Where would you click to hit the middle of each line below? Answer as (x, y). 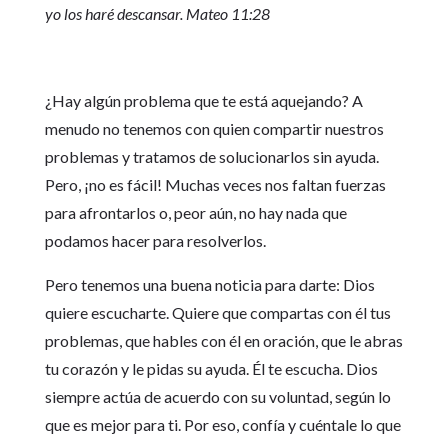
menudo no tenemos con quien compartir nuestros (214, 128)
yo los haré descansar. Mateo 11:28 (157, 13)
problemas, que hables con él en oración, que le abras (223, 340)
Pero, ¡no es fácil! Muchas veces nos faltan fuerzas (215, 184)
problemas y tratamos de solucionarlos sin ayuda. (211, 156)
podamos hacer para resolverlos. (155, 240)
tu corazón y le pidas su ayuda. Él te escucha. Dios (211, 368)
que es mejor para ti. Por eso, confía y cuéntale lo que (222, 424)
